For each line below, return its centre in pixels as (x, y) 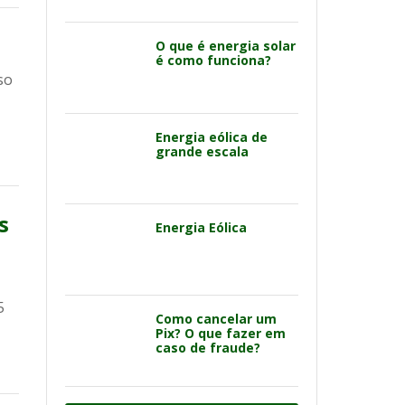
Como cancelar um (216, 319)
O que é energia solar (226, 45)
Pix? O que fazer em (221, 333)
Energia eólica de (212, 137)
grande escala (202, 151)
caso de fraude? (208, 348)
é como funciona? (213, 60)
